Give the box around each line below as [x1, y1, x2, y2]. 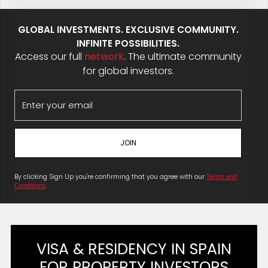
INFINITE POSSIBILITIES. [77, 37, 179, 50]
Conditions [14, 181, 45, 190]
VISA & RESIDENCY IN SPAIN [36, 238, 232, 260]
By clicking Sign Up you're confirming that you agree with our [14, 172, 206, 181]
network [84, 50, 124, 64]
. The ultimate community [123, 50, 242, 64]
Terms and [206, 172, 237, 181]
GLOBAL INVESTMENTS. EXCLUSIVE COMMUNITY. [17, 23, 239, 36]
